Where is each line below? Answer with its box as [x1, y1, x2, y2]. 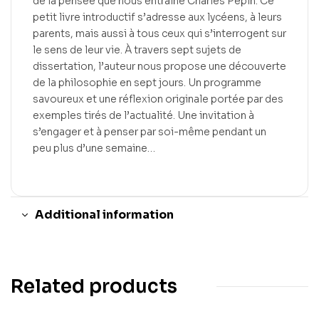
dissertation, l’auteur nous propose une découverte [33, 59, 286, 73]
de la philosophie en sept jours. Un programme [33, 75, 261, 89]
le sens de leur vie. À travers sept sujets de [33, 43, 241, 56]
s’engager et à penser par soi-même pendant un [33, 125, 266, 138]
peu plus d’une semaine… [33, 141, 155, 155]
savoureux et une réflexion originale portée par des [33, 92, 283, 105]
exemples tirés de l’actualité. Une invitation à [33, 108, 254, 122]
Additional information [35, 206, 174, 222]
